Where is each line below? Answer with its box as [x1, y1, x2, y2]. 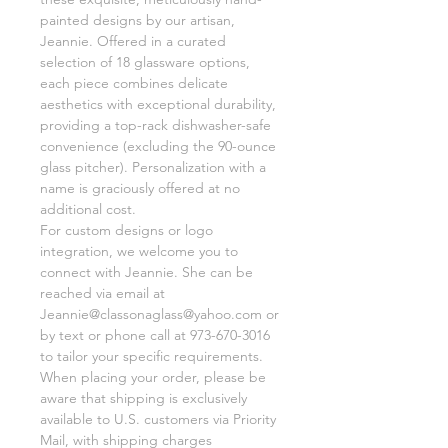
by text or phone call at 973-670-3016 [40, 325, 270, 344]
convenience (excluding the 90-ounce [40, 136, 276, 155]
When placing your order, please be [40, 367, 266, 386]
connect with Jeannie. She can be [40, 262, 253, 281]
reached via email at [40, 283, 165, 302]
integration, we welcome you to [40, 241, 238, 260]
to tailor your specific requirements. [40, 346, 263, 365]
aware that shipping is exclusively [40, 388, 247, 407]
